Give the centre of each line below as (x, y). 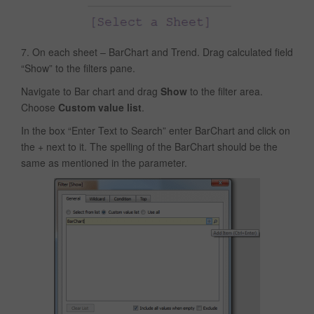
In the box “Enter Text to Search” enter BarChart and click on (156, 131)
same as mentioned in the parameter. (104, 163)
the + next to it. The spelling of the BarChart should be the (149, 147)
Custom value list (100, 108)
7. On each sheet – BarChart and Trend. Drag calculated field (157, 52)
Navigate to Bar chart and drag (91, 91)
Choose (40, 108)
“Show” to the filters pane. (78, 68)
